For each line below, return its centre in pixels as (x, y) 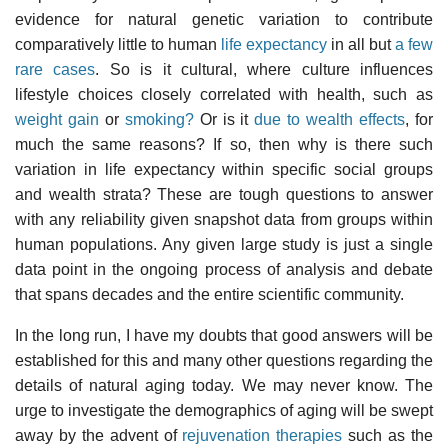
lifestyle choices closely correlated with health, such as (224, 94)
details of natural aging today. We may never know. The (224, 385)
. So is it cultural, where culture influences (264, 69)
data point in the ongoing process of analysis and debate (224, 269)
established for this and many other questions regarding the (224, 360)
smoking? (159, 119)
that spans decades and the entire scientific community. (209, 294)
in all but (361, 44)
